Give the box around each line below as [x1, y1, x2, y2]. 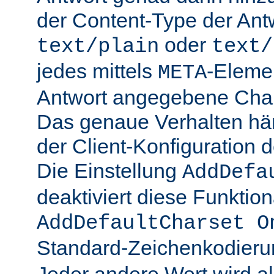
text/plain [37, 35, 159, 59]
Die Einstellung [37, 159, 182, 183]
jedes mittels [37, 59, 158, 83]
